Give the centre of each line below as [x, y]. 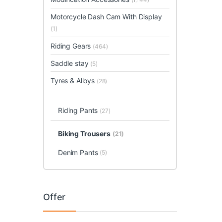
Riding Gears [72, 46]
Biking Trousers [84, 134]
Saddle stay [71, 63]
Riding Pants [79, 111]
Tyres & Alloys [74, 80]
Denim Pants [78, 152]
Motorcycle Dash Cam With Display [106, 17]
